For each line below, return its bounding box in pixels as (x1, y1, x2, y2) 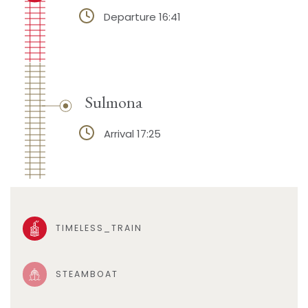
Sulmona (84, 91, 142, 113)
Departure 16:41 (103, 9, 181, 24)
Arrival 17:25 (103, 126, 161, 141)
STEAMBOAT (55, 268, 118, 280)
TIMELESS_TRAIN (55, 222, 142, 234)
